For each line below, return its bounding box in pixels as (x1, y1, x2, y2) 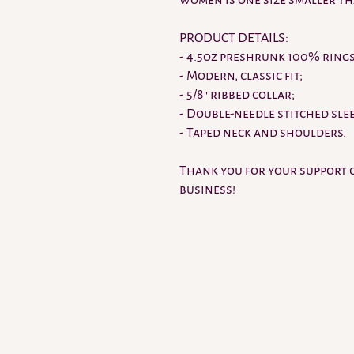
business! (179, 183, 235, 197)
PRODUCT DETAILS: (179, 31, 288, 45)
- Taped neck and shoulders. (179, 126, 346, 140)
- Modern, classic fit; (179, 69, 303, 83)
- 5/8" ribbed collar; (179, 88, 295, 102)
